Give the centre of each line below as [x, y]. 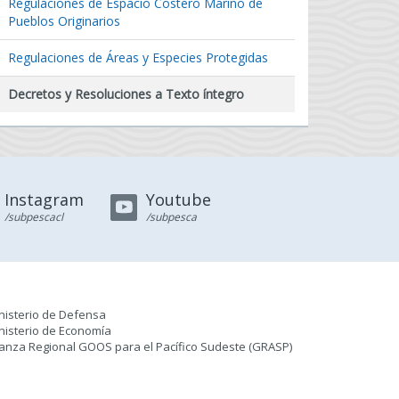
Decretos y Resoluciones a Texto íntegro [126, 94]
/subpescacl [33, 217]
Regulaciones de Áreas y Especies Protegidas [138, 57]
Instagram [44, 199]
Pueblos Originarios [65, 21]
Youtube [178, 199]
